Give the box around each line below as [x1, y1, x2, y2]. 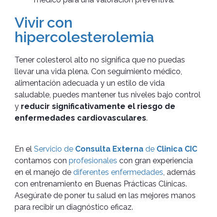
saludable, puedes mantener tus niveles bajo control [15, 90, 201, 99]
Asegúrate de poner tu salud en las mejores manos [15, 190, 196, 200]
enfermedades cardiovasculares [15, 113, 146, 123]
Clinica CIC [156, 144, 197, 154]
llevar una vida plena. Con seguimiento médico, [15, 66, 182, 76]
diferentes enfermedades [73, 167, 163, 177]
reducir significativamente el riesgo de [21, 101, 175, 111]
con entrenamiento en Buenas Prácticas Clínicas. [15, 179, 187, 188]
